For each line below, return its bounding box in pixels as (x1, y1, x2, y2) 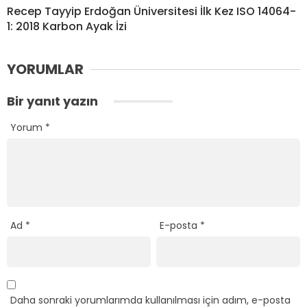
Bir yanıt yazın (7, 93, 101, 110)
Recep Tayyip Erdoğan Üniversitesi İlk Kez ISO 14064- (7, 3, 296, 20)
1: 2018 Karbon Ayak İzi (7, 19, 127, 35)
